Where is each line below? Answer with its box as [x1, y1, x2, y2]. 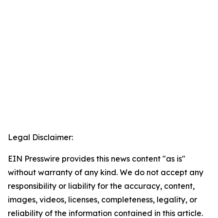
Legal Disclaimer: [8, 132, 73, 142]
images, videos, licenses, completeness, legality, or [8, 195, 197, 204]
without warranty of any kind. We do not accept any [8, 167, 203, 177]
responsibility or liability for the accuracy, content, [8, 181, 195, 191]
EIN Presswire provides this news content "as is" [8, 154, 185, 163]
